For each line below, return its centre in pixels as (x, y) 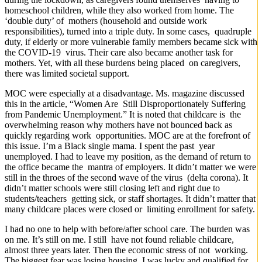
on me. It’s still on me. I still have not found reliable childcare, (119, 239)
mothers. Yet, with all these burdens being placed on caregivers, (123, 63)
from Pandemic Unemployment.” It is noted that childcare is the (123, 114)
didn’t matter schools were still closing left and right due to (112, 188)
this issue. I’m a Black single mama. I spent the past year (110, 146)
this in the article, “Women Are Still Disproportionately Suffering (125, 104)
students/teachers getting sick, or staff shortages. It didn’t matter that (130, 198)
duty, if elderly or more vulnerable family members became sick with (131, 42)
